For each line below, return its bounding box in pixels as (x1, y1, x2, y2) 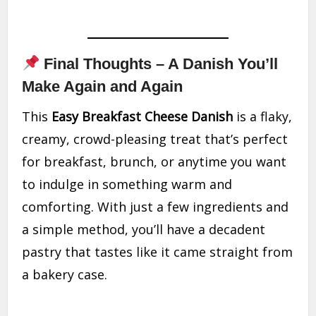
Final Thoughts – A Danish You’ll (39, 55, 279, 73)
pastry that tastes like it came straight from (22, 243, 293, 261)
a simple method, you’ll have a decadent (22, 221, 266, 238)
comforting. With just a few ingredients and (22, 198, 289, 216)
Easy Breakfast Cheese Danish (51, 108, 233, 126)
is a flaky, (233, 108, 293, 126)
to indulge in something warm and (22, 176, 233, 193)
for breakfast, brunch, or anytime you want (22, 153, 287, 171)
